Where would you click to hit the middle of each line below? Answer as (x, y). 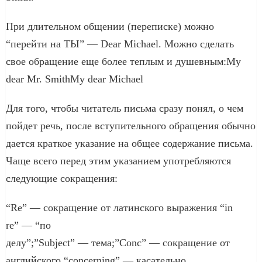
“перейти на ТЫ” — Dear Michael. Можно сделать (120, 44)
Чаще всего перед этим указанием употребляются (118, 161)
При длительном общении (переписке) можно (110, 26)
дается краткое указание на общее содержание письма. (130, 143)
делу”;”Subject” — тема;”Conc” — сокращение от (118, 242)
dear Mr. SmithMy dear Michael (75, 79)
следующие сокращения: (62, 178)
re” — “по (28, 225)
